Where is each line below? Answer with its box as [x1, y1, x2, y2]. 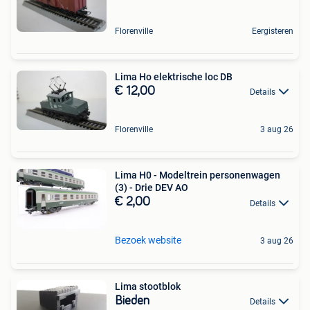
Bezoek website [115, 234, 181, 246]
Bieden [115, 294, 149, 307]
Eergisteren [252, 26, 293, 36]
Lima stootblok [115, 280, 181, 292]
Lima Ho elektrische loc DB [154, 71, 232, 82]
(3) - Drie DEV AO [115, 182, 188, 194]
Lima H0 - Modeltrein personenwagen [115, 170, 280, 181]
